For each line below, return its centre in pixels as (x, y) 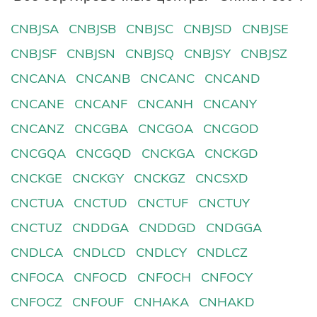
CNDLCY (162, 253)
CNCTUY (224, 202)
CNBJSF (34, 54)
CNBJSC (150, 29)
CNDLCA (37, 253)
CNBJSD (208, 29)
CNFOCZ (36, 302)
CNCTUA (37, 202)
